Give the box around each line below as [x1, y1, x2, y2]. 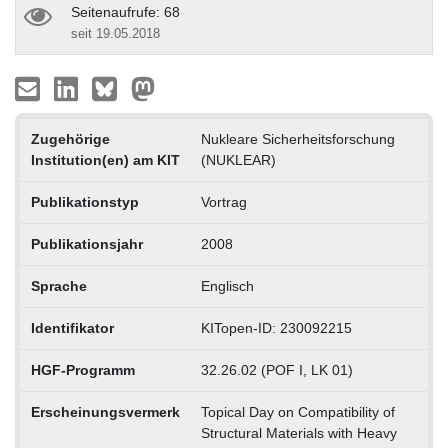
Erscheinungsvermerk [30, 403, 180, 420]
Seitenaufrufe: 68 [71, 3, 180, 20]
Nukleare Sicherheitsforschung [200, 130, 395, 147]
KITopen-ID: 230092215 [200, 319, 352, 336]
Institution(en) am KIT [30, 151, 180, 168]
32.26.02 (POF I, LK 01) [200, 361, 353, 378]
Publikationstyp [30, 193, 139, 210]
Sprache [30, 277, 87, 294]
